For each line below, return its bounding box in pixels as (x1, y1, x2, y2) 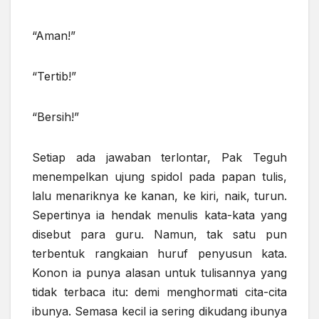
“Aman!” (32, 28, 75, 43)
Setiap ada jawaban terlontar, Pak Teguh (32, 150, 287, 165)
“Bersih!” (32, 110, 79, 125)
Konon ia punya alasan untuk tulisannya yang (32, 266, 287, 281)
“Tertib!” (32, 69, 76, 84)
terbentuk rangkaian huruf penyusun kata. (32, 246, 287, 261)
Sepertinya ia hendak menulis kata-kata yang (32, 208, 287, 223)
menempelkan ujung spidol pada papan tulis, (32, 169, 287, 184)
